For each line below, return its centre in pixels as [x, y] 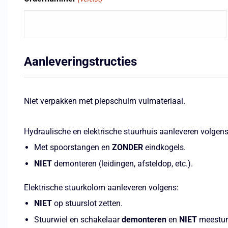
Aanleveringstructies [80, 62]
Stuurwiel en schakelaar [78, 220]
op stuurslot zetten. [87, 203]
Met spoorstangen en [73, 147]
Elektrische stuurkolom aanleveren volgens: [101, 188]
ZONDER [127, 147]
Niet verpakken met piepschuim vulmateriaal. [105, 101]
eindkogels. [164, 147]
